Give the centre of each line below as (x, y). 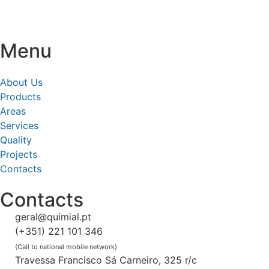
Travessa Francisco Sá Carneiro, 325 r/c (106, 260)
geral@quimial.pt (53, 217)
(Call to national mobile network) (66, 247)
